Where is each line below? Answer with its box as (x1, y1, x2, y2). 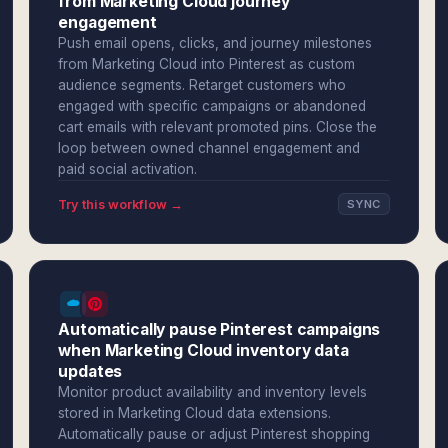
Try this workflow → (58, 196, 184, 212)
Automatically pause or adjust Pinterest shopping (58, 426, 371, 442)
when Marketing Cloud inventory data (58, 341, 349, 360)
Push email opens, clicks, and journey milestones (58, 35, 373, 51)
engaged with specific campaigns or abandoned (58, 98, 367, 114)
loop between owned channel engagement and (58, 140, 361, 156)
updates (58, 362, 123, 381)
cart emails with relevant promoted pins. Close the (58, 119, 378, 135)
